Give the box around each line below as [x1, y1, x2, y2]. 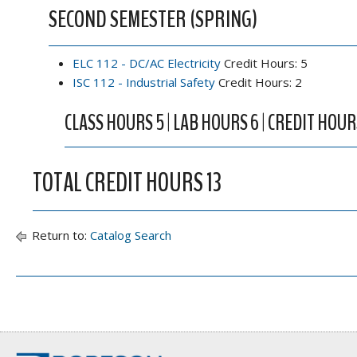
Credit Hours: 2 [215, 74, 302, 90]
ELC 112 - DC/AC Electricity [73, 55, 221, 71]
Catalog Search [90, 227, 171, 243]
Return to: [29, 227, 90, 243]
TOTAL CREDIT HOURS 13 [33, 165, 222, 201]
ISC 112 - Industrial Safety [73, 74, 215, 90]
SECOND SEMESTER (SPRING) [49, 3, 257, 36]
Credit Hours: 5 [221, 55, 308, 71]
